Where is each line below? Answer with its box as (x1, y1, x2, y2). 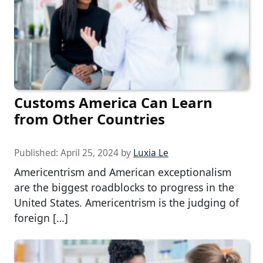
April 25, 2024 (60, 147, 119, 160)
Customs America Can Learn (14, 93, 213, 113)
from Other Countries (14, 109, 165, 129)
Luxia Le (133, 147, 168, 160)
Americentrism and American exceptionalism (14, 165, 231, 180)
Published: (14, 147, 60, 160)
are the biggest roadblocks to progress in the (14, 180, 234, 195)
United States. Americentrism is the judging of (14, 195, 239, 210)
